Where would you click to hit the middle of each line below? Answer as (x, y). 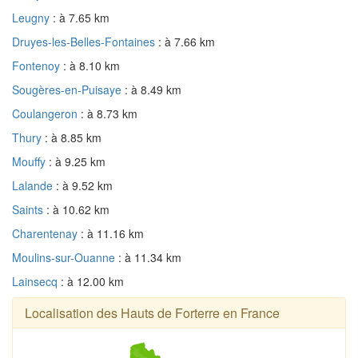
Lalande (34, 185)
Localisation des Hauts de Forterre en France (152, 312)
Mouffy (30, 161)
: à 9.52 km (84, 185)
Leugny (32, 17)
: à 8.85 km (73, 137)
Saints (29, 209)
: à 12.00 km (92, 281)
